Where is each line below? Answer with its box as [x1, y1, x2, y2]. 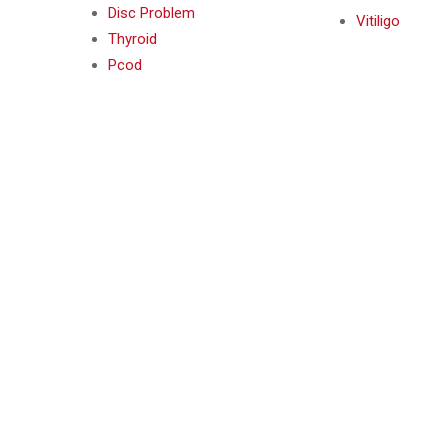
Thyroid [108, 30, 157, 49]
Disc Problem [108, 4, 195, 23]
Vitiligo [356, 12, 400, 31]
